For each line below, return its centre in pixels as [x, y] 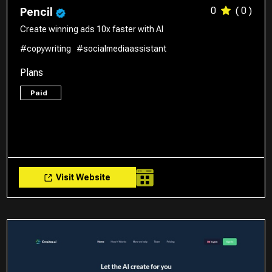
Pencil [38, 12]
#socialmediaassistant [122, 49]
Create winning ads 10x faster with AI [92, 29]
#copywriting [46, 49]
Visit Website [83, 178]
